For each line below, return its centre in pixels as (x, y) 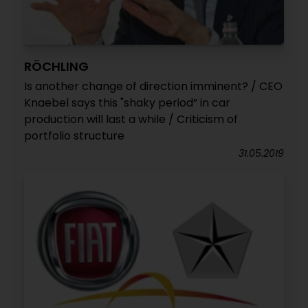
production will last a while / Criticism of (131, 119)
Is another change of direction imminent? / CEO (153, 86)
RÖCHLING (56, 66)
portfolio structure (74, 135)
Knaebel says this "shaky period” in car (127, 102)
